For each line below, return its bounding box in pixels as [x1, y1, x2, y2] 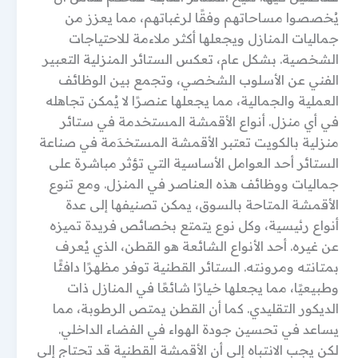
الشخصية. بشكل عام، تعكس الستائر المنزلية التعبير [42, 51, 339, 67]
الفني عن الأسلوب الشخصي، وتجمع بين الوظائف [58, 72, 339, 88]
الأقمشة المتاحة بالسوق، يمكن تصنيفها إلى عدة [66, 197, 339, 213]
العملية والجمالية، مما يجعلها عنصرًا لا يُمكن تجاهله [46, 93, 339, 109]
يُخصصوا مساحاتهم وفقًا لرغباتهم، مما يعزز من [65, 10, 339, 26]
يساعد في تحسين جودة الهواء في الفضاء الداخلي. [58, 321, 339, 337]
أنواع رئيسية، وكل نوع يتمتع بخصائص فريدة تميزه [50, 217, 339, 233]
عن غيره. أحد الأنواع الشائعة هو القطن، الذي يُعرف [55, 238, 339, 254]
